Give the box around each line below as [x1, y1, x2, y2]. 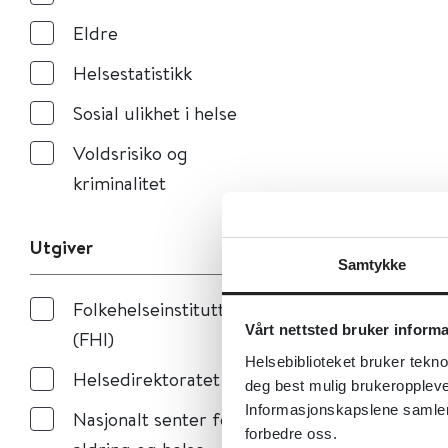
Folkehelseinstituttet [73, 296, 242, 321]
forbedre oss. [244, 424, 337, 442]
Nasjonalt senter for [73, 406, 238, 431]
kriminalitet [73, 170, 166, 195]
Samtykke [337, 255, 407, 273]
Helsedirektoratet [73, 366, 220, 391]
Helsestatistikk [73, 60, 192, 85]
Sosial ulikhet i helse [73, 100, 237, 125]
